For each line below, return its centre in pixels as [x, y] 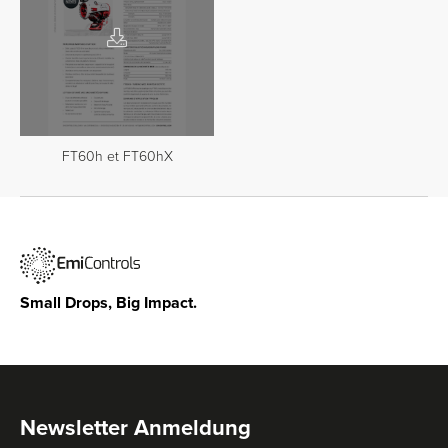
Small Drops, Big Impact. [108, 302]
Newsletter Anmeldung [135, 427]
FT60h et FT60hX [117, 156]
